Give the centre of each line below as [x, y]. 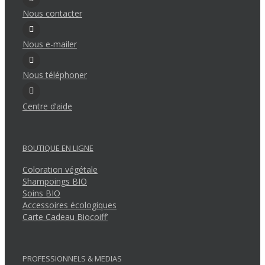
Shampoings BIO [55, 181]
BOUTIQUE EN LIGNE [58, 148]
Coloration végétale [60, 169]
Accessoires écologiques [70, 205]
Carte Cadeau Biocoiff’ [65, 216]
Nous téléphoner [55, 75]
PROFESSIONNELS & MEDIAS [72, 258]
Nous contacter [52, 14]
